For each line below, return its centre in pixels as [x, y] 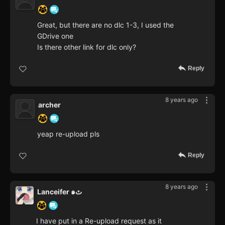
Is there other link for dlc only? [87, 47]
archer [49, 104]
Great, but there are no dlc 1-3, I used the [105, 25]
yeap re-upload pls [68, 134]
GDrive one [55, 36]
